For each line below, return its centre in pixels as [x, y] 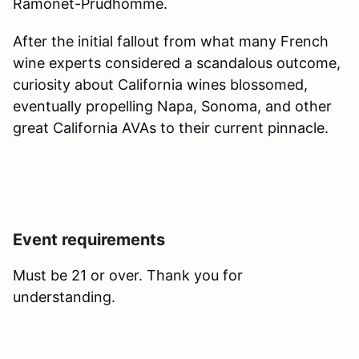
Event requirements [89, 240]
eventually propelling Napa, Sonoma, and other [172, 107]
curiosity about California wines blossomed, [160, 85]
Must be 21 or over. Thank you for [128, 276]
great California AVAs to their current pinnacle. [171, 128]
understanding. [64, 297]
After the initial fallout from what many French [171, 42]
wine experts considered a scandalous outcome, [177, 63]
